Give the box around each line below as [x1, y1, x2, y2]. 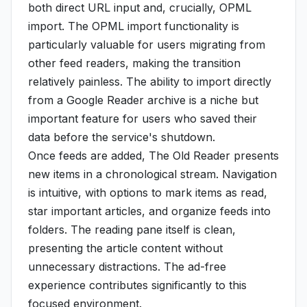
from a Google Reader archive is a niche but [28, 93, 258, 107]
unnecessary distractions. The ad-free [28, 260, 226, 273]
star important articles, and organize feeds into [28, 204, 271, 218]
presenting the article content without [28, 241, 223, 255]
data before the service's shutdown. [28, 130, 215, 144]
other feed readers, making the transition [28, 56, 241, 70]
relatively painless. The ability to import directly [28, 75, 271, 88]
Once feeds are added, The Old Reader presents [28, 149, 279, 162]
